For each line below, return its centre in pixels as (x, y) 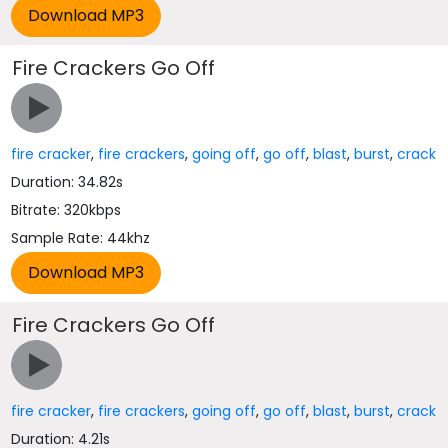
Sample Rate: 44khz (81, 238)
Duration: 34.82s (67, 182)
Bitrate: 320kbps (66, 210)
